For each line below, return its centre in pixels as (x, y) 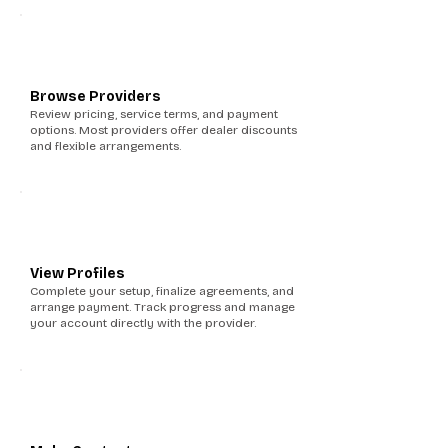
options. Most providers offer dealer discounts (163, 130)
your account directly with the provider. (143, 323)
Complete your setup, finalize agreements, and (162, 291)
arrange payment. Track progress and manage (162, 307)
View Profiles (77, 273)
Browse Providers (95, 96)
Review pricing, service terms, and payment (154, 114)
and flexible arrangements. (105, 146)
